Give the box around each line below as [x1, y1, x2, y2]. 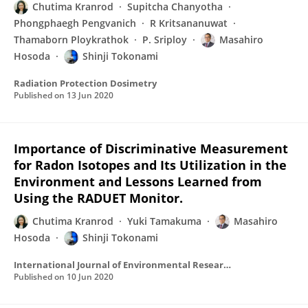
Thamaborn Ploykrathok [14, 33, 129, 46]
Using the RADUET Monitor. [14, 190, 183, 206]
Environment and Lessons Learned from [14, 173, 262, 190]
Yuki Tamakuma [127, 214, 201, 228]
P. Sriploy [142, 33, 187, 46]
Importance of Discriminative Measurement [14, 140, 288, 157]
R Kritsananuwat [150, 16, 228, 30]
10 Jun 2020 [67, 271, 113, 283]
